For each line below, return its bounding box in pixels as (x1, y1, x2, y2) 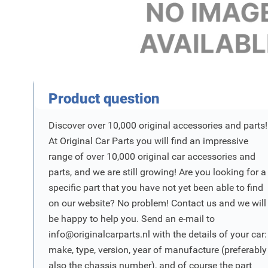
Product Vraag (33, 32, 127, 49)
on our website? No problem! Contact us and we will (48, 197, 266, 209)
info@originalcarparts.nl (48, 229, 150, 240)
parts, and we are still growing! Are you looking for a (48, 166, 266, 178)
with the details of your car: (150, 229, 267, 240)
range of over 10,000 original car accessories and (48, 151, 255, 162)
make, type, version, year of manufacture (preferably (48, 244, 267, 255)
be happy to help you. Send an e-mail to (48, 213, 215, 224)
